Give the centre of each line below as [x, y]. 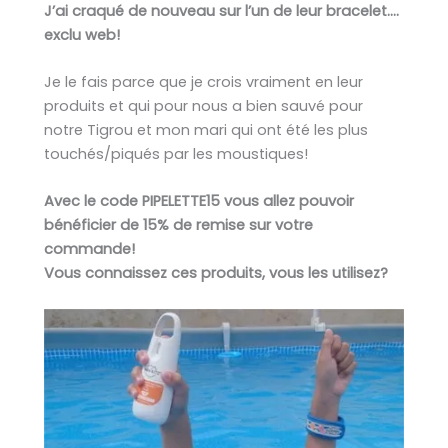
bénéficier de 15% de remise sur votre [178, 225]
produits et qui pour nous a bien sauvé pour [203, 106]
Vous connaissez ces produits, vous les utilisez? [216, 273]
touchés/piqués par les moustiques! [176, 154]
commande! [89, 249]
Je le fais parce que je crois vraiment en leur [203, 82]
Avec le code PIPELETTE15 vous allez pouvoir [199, 201]
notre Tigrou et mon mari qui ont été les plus [206, 130]
